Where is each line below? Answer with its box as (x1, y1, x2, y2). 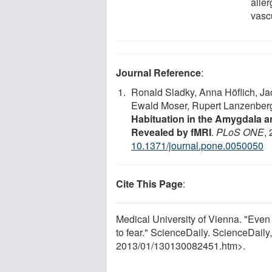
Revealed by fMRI (131, 124, 211, 139)
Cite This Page (116, 176, 183, 191)
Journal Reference (116, 65, 201, 80)
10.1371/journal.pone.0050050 (131, 138, 263, 152)
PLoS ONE (216, 124, 264, 139)
